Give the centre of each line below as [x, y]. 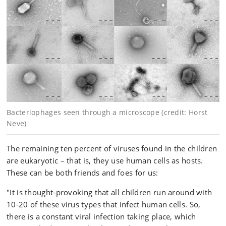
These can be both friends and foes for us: [82, 173]
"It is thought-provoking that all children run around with [109, 192]
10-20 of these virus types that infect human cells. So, [104, 204]
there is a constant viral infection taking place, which [101, 216]
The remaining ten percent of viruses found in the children [112, 148]
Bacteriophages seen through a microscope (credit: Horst [107, 112]
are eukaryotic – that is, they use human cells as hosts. [105, 160]
